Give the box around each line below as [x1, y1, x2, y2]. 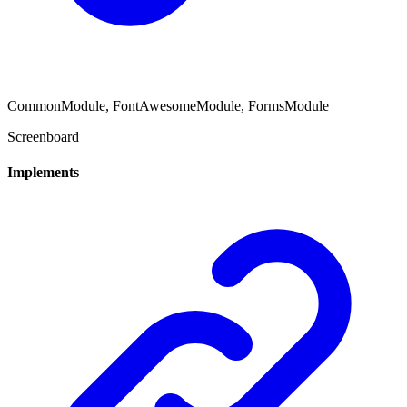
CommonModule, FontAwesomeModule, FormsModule [7, 97, 329, 114]
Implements [7, 164, 79, 180]
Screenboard [7, 128, 79, 144]
